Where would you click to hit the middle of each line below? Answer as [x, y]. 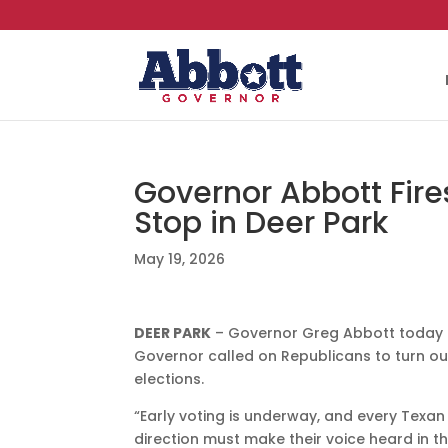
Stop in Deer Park [261, 223]
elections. [169, 379]
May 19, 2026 [180, 259]
